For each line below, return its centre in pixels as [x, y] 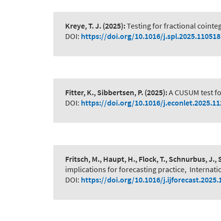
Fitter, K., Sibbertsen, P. [104, 92]
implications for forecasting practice [125, 169]
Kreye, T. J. [83, 26]
